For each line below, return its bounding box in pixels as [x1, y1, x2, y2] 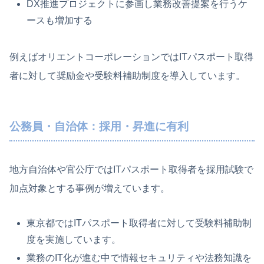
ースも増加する [27, 15, 93, 25]
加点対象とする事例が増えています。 [9, 183, 170, 194]
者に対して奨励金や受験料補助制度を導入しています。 [9, 70, 245, 81]
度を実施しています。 [27, 235, 121, 245]
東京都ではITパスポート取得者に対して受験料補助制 [27, 218, 252, 229]
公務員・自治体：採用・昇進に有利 [9, 120, 189, 133]
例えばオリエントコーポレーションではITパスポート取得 [9, 51, 253, 62]
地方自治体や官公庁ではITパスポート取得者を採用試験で [9, 164, 253, 175]
